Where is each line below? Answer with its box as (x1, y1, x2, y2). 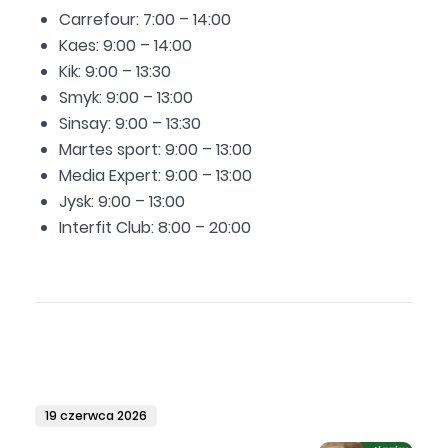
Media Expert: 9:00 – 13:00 (59, 164, 252, 190)
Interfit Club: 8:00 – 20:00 (59, 216, 251, 242)
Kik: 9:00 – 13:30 (59, 60, 171, 86)
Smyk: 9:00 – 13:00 (59, 86, 193, 112)
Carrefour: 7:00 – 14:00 (59, 8, 231, 34)
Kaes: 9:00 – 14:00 (59, 34, 192, 60)
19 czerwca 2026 (45, 407, 147, 428)
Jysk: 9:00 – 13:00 (59, 190, 185, 216)
